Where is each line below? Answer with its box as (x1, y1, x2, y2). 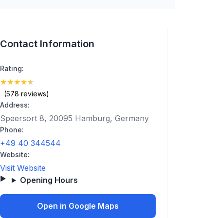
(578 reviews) (4, 90, 49, 98)
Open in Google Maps (37, 201, 119, 211)
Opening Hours (19, 175, 78, 185)
